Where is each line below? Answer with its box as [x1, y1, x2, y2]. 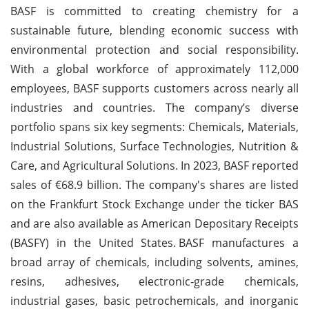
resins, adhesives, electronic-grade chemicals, [10, 273, 299, 289]
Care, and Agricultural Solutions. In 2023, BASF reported [10, 157, 299, 173]
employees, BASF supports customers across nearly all [10, 80, 299, 96]
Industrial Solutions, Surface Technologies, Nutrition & [10, 138, 299, 154]
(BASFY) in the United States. [10, 235, 177, 250]
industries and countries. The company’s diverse [10, 99, 299, 115]
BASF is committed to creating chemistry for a [10, 3, 299, 19]
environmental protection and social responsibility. [10, 41, 299, 57]
